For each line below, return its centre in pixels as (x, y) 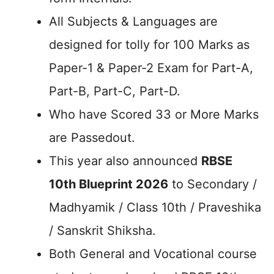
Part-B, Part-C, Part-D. (115, 91)
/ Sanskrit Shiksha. (102, 231)
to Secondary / (213, 184)
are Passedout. (92, 138)
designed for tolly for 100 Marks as (149, 45)
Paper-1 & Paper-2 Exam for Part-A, (151, 68)
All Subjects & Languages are (133, 21)
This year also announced (125, 161)
